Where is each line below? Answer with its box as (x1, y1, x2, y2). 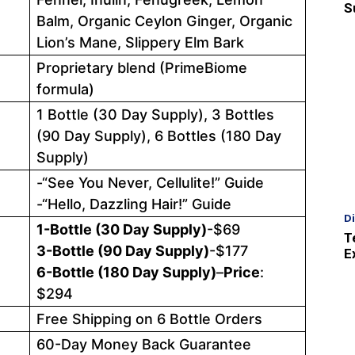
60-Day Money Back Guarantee (36, 335, 251, 353)
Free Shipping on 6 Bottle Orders (36, 310, 262, 327)
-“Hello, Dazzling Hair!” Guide (36, 195, 231, 212)
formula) (36, 80, 94, 97)
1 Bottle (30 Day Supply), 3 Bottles (36, 105, 274, 123)
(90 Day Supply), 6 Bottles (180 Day (36, 127, 281, 144)
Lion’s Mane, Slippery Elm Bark (36, 33, 244, 51)
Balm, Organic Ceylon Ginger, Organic (36, 12, 292, 29)
